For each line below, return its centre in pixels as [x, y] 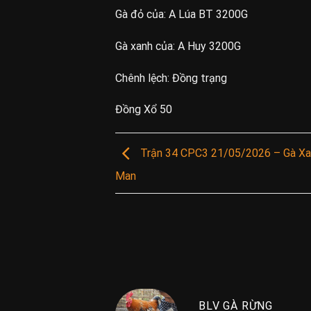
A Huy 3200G [210, 46]
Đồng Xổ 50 [144, 110]
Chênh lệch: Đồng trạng [171, 78]
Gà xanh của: [147, 46]
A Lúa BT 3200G [209, 15]
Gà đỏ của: [142, 15]
